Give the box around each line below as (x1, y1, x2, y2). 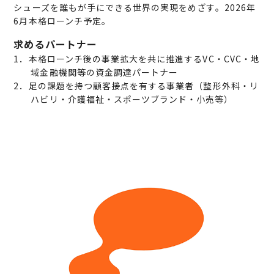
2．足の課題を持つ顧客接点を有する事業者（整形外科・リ (13, 79, 259, 92)
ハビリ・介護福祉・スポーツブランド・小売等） (31, 92, 234, 105)
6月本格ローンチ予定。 (13, 14, 111, 27)
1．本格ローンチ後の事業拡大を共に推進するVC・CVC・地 (13, 52, 260, 65)
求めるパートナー (13, 36, 97, 51)
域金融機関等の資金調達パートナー (31, 65, 179, 78)
